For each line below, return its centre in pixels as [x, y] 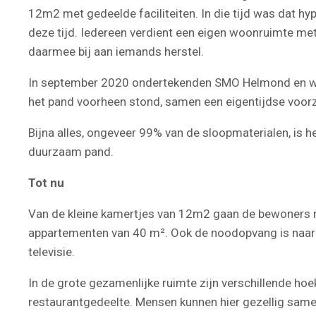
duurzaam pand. [72, 151]
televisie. [51, 251]
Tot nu [46, 182]
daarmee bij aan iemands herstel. [116, 51]
